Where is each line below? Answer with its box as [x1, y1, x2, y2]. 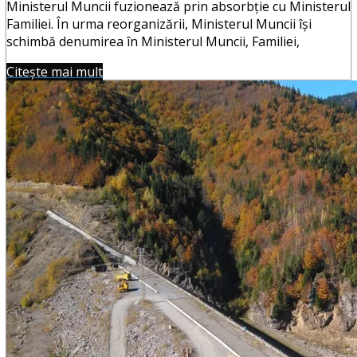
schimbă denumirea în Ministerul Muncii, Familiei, [6, 33, 300, 51]
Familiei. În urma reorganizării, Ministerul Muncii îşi [6, 15, 312, 33]
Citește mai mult [6, 63, 103, 81]
